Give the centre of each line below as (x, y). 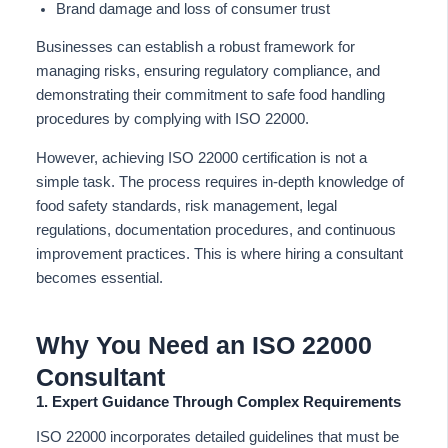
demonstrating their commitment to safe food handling (210, 95)
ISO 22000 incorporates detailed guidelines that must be (217, 437)
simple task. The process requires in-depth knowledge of (219, 182)
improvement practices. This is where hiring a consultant (219, 254)
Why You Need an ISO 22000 (203, 344)
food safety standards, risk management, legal (186, 206)
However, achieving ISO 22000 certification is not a (201, 158)
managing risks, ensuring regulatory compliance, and (207, 71)
